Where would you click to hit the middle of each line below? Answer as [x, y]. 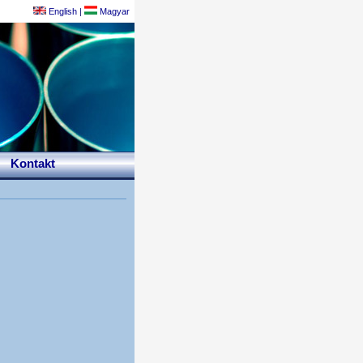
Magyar [113, 11]
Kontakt [33, 164]
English [62, 11]
